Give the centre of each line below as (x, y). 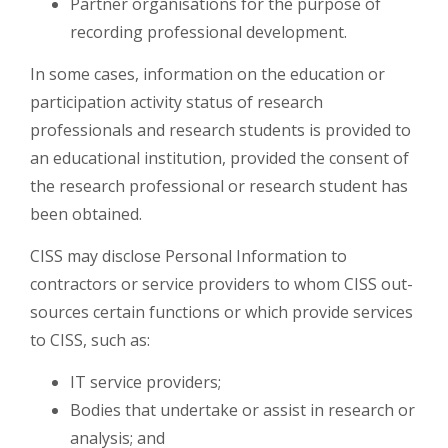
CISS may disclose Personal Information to (188, 256)
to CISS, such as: (90, 340)
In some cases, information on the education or (207, 74)
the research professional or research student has (219, 186)
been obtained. (86, 214)
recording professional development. (208, 32)
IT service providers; (145, 382)
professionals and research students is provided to (220, 130)
